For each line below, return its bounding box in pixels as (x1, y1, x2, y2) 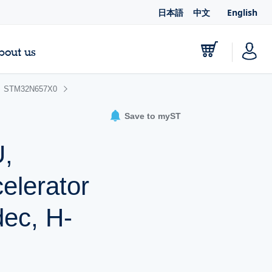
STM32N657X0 (4, 84, 57, 93)
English (227, 7, 257, 18)
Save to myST (124, 111, 181, 121)
